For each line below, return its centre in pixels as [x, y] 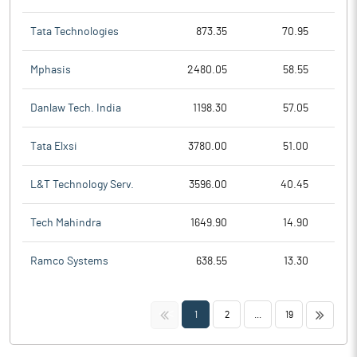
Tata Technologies [75, 31]
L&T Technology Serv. [82, 184]
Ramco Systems [69, 261]
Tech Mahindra [66, 223]
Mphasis [51, 70]
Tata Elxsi [54, 146]
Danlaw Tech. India [76, 108]
